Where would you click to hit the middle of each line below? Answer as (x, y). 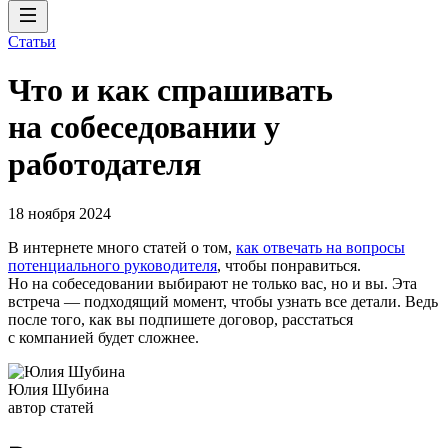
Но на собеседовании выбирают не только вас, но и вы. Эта (212, 283)
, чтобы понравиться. (289, 265)
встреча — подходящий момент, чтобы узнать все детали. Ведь (223, 301)
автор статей (51, 407)
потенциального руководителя (112, 265)
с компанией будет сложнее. (103, 337)
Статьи (32, 41)
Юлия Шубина (58, 389)
